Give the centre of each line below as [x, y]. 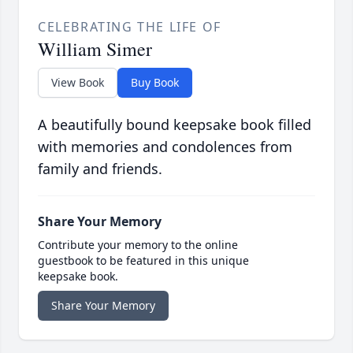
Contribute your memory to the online [138, 245]
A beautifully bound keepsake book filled [175, 125]
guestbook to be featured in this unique [143, 261]
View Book [78, 83]
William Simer [95, 49]
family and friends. [100, 169]
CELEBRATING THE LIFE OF [130, 27]
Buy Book [155, 83]
